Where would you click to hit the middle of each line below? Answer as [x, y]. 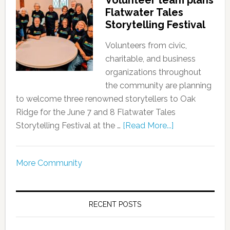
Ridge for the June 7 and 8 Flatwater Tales [95, 112]
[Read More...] [148, 126]
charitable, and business [150, 59]
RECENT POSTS [115, 204]
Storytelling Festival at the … [69, 126]
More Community [49, 163]
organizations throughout [153, 72]
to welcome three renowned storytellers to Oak [106, 99]
